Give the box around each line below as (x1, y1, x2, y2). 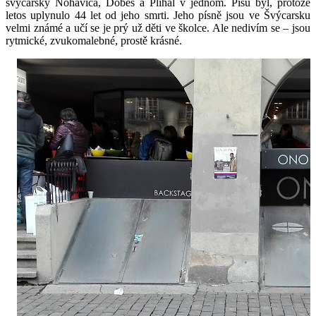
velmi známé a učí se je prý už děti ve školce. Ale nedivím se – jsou (6, 22, 310, 35)
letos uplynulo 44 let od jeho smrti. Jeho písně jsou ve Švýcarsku (6, 9, 310, 22)
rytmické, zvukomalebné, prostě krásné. (6, 35, 182, 47)
